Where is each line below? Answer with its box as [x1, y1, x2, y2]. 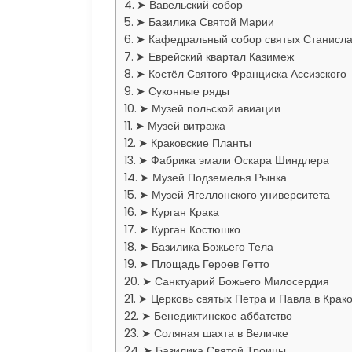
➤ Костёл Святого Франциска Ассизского [135, 66, 346, 82]
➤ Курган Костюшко [138, 222, 240, 237]
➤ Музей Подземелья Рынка [139, 170, 287, 185]
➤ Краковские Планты [137, 135, 251, 151]
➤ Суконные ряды [135, 83, 229, 99]
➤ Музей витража [134, 118, 225, 134]
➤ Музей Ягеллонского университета [138, 187, 330, 203]
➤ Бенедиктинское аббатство [141, 308, 292, 324]
